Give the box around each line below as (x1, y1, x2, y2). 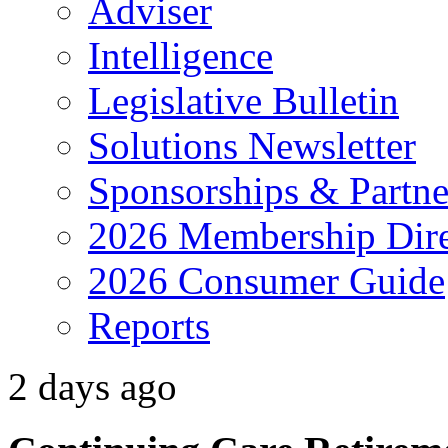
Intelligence (88, 33, 273, 77)
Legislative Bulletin (88, 78, 399, 122)
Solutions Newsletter (88, 123, 416, 167)
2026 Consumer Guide (88, 258, 445, 302)
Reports (88, 303, 210, 347)
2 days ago (8, 364, 177, 408)
